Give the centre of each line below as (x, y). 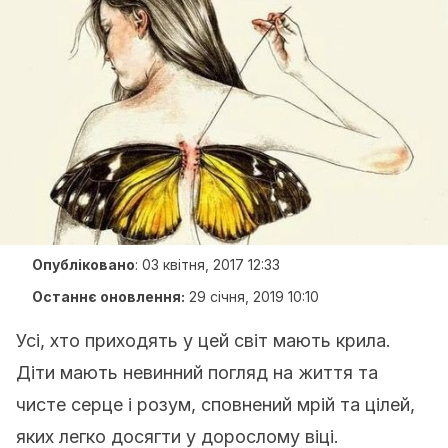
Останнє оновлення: (108, 296)
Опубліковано (83, 264)
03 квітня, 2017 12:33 (211, 264)
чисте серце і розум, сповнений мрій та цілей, (215, 404)
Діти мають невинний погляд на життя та (197, 372)
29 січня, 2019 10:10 (254, 296)
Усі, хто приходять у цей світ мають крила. (203, 340)
